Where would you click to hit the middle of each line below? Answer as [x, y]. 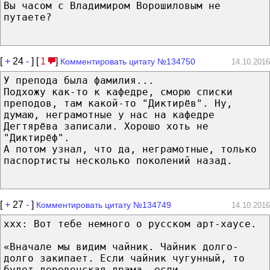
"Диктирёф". [37, 137]
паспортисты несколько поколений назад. [118, 160]
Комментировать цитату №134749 [104, 205]
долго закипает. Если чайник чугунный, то [124, 258]
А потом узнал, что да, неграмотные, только [130, 149]
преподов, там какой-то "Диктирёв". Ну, [118, 103]
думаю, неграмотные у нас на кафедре [109, 115]
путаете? [28, 17]
